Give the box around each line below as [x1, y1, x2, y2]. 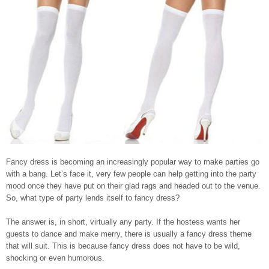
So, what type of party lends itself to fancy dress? [6, 193, 180, 202]
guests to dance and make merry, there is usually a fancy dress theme [6, 229, 252, 238]
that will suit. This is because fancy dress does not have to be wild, [6, 241, 240, 250]
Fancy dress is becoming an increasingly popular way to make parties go [6, 157, 259, 166]
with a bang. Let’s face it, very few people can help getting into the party [6, 169, 256, 178]
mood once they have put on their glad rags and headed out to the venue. [6, 181, 261, 190]
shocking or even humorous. [6, 253, 104, 262]
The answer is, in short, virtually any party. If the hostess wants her [6, 217, 240, 226]
